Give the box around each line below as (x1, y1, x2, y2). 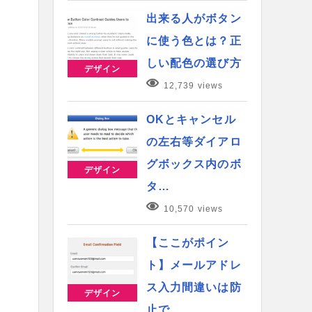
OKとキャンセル (146, 113, 236, 125)
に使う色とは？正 (146, 34, 242, 47)
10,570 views (164, 203, 223, 214)
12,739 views (164, 80, 223, 91)
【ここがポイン (146, 236, 230, 249)
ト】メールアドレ (146, 258, 242, 271)
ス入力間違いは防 (146, 281, 242, 293)
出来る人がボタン (146, 12, 242, 24)
